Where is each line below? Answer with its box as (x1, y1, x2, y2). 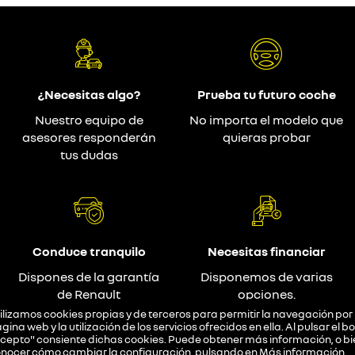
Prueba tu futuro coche (197, 86, 336, 102)
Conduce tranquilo (32, 242, 146, 259)
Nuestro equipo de (34, 111, 143, 128)
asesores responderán (21, 128, 156, 145)
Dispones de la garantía (18, 268, 159, 284)
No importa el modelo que (189, 111, 343, 128)
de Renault (57, 285, 120, 302)
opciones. (237, 285, 296, 302)
